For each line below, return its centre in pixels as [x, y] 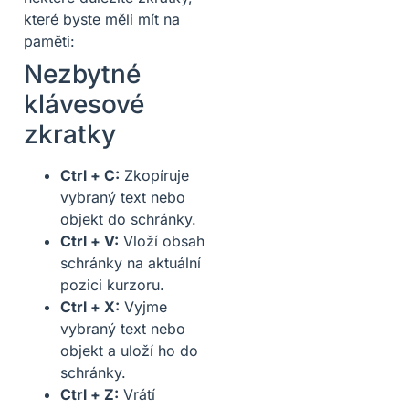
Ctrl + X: [90, 306]
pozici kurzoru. [112, 284]
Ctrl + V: [89, 241]
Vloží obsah [162, 241]
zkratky [70, 134]
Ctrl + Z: [89, 394]
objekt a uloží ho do [129, 350]
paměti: [49, 41]
